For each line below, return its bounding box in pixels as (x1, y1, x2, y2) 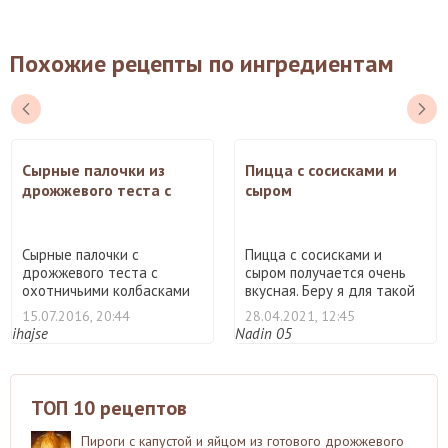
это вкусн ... (22, 298, 100, 318)
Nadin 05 (235, 323, 292, 343)
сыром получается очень (245, 262, 406, 282)
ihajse (12, 323, 48, 343)
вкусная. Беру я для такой (245, 280, 415, 300)
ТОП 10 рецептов (31, 394, 187, 421)
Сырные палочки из (22, 159, 165, 180)
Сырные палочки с (22, 244, 139, 264)
